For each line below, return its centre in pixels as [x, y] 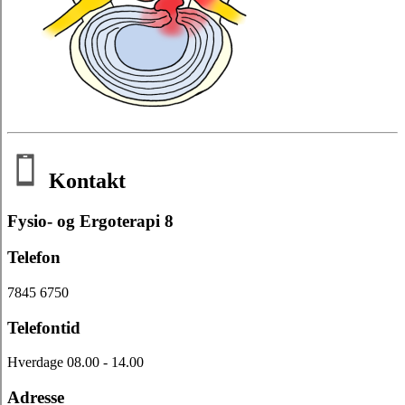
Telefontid [44, 327]
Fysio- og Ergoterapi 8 [90, 221]
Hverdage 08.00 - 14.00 [75, 363]
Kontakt [85, 180]
